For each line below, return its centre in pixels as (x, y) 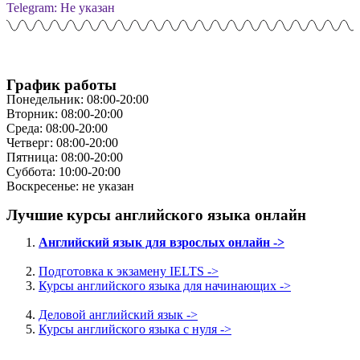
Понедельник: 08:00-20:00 (78, 99)
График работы (61, 84)
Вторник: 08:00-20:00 (65, 113)
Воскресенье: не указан (70, 186)
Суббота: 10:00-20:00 (63, 171)
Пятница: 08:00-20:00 (65, 157)
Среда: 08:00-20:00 (57, 128)
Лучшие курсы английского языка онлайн (156, 215)
